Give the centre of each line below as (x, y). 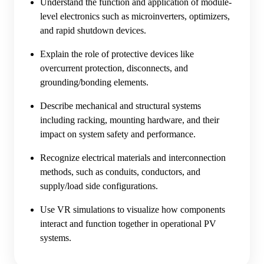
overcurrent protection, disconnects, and (114, 68)
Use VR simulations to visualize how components (133, 210)
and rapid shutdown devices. (93, 31)
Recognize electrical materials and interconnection (133, 158)
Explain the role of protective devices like (117, 54)
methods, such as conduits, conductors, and (120, 172)
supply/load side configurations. (99, 186)
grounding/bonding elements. (94, 82)
